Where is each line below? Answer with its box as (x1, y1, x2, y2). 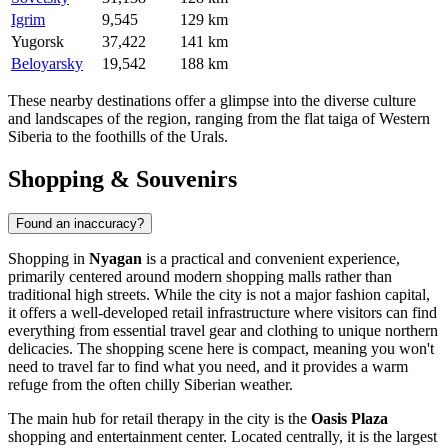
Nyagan (89, 249, 142, 267)
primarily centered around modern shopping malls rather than (8, 267, 392, 285)
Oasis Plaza (311, 409, 388, 427)
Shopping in (8, 249, 89, 267)
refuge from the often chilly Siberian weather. (8, 375, 293, 393)
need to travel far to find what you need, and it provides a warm (8, 357, 408, 375)
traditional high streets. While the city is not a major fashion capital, (8, 285, 430, 303)
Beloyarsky (11, 55, 83, 73)
